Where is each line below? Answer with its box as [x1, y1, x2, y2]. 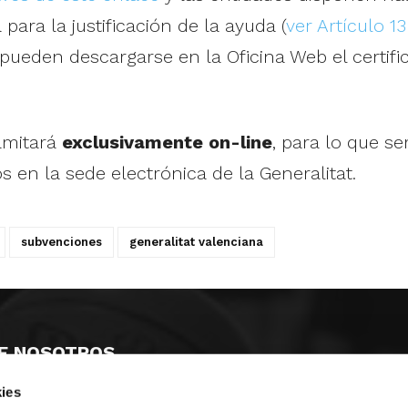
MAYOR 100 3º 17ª [36, 391, 141, 406]
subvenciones [20, 234, 102, 249]
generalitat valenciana [128, 234, 263, 249]
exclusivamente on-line [61, 130, 272, 153]
